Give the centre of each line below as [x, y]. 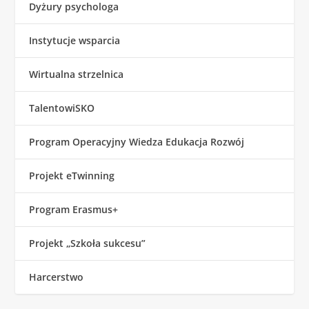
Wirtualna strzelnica [77, 74]
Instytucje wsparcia [75, 41]
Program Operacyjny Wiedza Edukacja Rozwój [137, 142]
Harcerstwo [57, 277]
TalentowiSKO [62, 108]
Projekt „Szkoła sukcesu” [88, 243]
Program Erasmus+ [74, 210]
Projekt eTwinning [72, 176]
